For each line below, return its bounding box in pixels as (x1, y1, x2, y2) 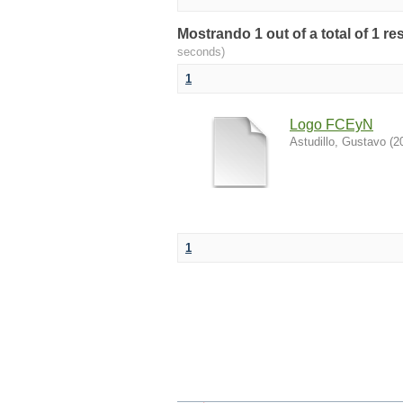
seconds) (177, 45, 225, 58)
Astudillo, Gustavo (290, 135, 386, 148)
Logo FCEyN (290, 117, 373, 132)
